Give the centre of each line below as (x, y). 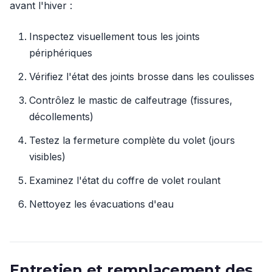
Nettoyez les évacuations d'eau (101, 204)
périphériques (61, 53)
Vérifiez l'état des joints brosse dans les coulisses (142, 76)
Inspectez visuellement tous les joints (114, 36)
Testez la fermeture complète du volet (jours (132, 140)
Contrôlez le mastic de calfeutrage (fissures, (131, 100)
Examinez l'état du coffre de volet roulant (125, 180)
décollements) (61, 117)
